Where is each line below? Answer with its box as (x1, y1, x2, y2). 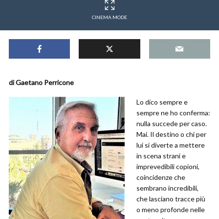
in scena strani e (136, 152, 186, 160)
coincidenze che (136, 173, 185, 181)
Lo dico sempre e (136, 98, 188, 106)
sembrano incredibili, (136, 184, 198, 192)
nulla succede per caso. (136, 119, 207, 128)
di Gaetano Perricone (9, 78, 74, 87)
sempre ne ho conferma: (136, 109, 210, 117)
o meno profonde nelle (136, 205, 205, 214)
